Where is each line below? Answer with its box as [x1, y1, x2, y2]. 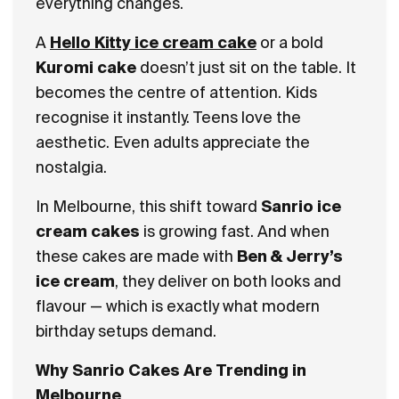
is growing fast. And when [140, 223, 330, 240]
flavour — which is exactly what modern [36, 297, 320, 314]
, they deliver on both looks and [115, 273, 341, 289]
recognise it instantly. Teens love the [36, 109, 301, 126]
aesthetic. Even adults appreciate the [36, 134, 310, 151]
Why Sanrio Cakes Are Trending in [36, 362, 306, 379]
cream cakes [36, 223, 140, 240]
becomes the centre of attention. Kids [36, 84, 317, 101]
